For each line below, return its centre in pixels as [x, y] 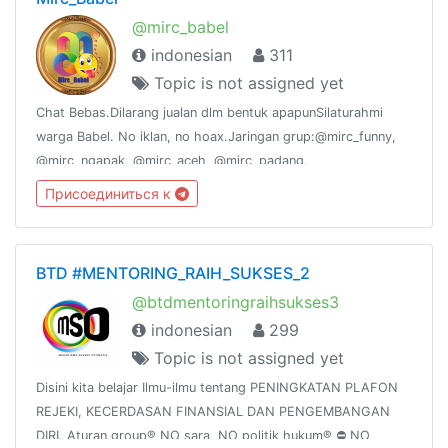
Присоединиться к [110, 194]
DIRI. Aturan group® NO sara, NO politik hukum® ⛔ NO [203, 436]
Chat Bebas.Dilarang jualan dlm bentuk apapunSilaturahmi [209, 113]
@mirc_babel [180, 27]
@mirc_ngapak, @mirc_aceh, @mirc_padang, [172, 161]
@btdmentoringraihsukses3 [235, 302]
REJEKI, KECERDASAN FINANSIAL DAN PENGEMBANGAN [213, 412]
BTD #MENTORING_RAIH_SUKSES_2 [173, 273]
